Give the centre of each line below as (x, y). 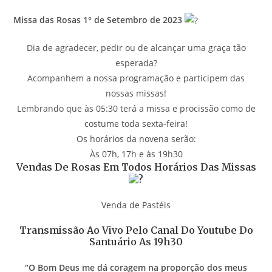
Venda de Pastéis (136, 205)
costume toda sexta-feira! (136, 124)
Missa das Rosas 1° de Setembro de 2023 (98, 19)
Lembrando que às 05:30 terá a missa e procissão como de (136, 109)
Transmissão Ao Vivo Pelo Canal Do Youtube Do (136, 230)
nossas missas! (136, 93)
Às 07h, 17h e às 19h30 (136, 154)
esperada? (136, 63)
